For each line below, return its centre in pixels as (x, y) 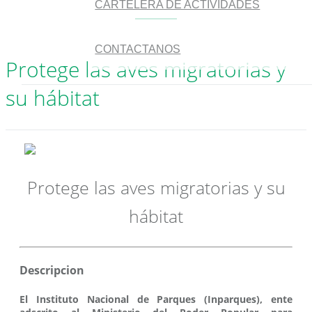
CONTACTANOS (138, 49)
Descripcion (52, 270)
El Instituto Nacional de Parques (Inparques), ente (156, 299)
